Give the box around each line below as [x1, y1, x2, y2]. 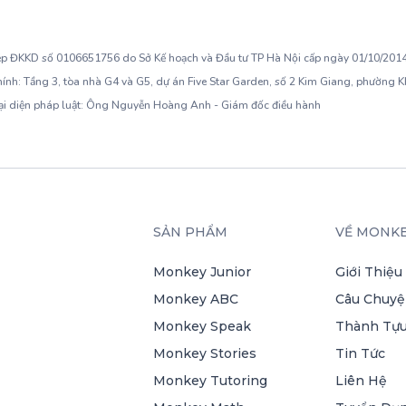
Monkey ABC [152, 291, 238, 307]
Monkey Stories [152, 345, 256, 362]
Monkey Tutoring [152, 372, 267, 389]
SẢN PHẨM [152, 224, 227, 240]
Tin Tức [334, 345, 385, 362]
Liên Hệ [334, 372, 387, 389]
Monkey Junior [152, 264, 251, 280]
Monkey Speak [152, 318, 251, 334]
